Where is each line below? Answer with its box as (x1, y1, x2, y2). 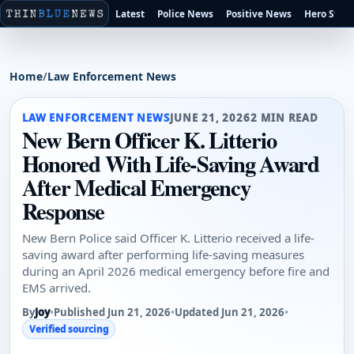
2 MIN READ (250, 110, 319, 125)
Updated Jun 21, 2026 (174, 305, 284, 320)
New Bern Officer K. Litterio (21, 122, 277, 156)
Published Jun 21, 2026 (53, 305, 171, 320)
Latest (115, 6, 145, 20)
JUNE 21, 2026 (170, 110, 251, 125)
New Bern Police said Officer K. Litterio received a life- (21, 230, 314, 247)
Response (21, 194, 104, 228)
